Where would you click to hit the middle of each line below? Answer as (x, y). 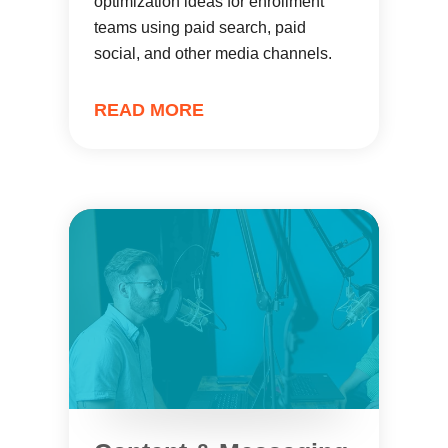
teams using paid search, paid (200, 27)
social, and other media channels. (213, 53)
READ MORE (149, 110)
